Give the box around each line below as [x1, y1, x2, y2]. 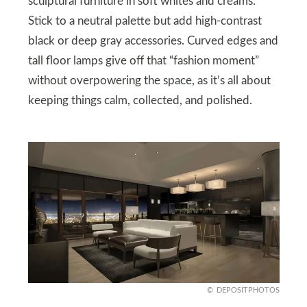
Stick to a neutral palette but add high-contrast [27, 15, 262, 27]
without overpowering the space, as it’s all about [27, 75, 271, 86]
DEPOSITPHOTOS [216, 286, 280, 294]
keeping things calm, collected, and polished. [27, 95, 252, 106]
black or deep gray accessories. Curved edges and [27, 35, 278, 47]
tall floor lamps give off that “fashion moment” [27, 55, 259, 66]
